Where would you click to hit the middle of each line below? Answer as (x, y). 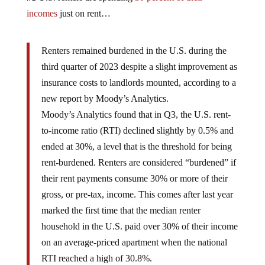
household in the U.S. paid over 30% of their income (139, 226)
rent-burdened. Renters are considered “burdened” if (138, 162)
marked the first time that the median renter (121, 210)
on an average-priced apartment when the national (134, 242)
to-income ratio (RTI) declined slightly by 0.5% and (137, 130)
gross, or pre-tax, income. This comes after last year (137, 194)
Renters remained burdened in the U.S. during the (134, 50)
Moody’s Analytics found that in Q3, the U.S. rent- (136, 114)
